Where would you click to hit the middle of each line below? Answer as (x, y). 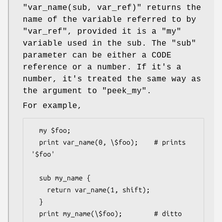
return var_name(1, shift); (39, 190)
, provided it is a (114, 31)
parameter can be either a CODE (97, 55)
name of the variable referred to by (110, 20)
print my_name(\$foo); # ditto (35, 213)
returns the (171, 8)
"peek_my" (124, 91)
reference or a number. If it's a (102, 67)
